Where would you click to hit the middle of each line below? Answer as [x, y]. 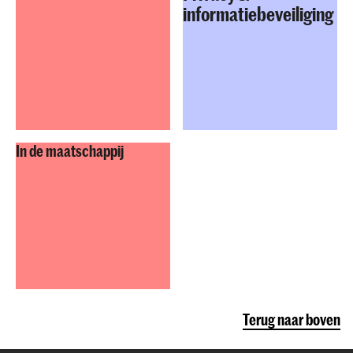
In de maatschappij [70, 150]
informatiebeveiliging [258, 13]
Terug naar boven [292, 319]
